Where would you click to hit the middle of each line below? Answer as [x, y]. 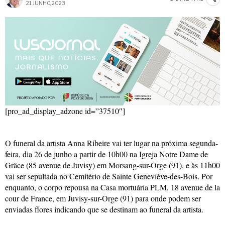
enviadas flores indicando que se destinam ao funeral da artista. [104, 209]
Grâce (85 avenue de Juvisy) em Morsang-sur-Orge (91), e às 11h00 [113, 165]
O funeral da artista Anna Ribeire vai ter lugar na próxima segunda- [111, 143]
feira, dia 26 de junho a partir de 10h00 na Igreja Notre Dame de [106, 154]
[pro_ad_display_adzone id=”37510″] [65, 110]
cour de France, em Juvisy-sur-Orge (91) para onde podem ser [103, 198]
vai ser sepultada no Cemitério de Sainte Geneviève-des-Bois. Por [109, 176]
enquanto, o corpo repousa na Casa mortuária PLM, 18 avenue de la [113, 187]
